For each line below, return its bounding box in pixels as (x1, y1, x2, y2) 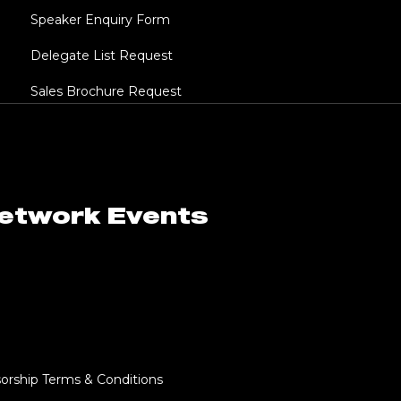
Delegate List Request (30, 47, 173, 64)
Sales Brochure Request (30, 83, 182, 100)
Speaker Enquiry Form (30, 12, 170, 29)
